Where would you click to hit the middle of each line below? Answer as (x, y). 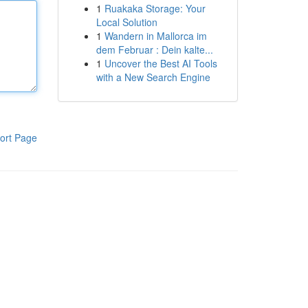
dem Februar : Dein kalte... (154, 49)
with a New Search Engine (153, 77)
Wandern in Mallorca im (155, 36)
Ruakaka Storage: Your (155, 8)
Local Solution (126, 22)
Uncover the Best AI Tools (161, 63)
